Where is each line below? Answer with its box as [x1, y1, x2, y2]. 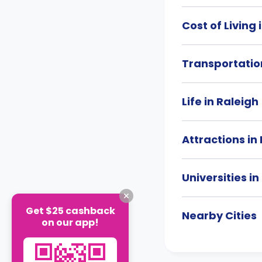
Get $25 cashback [25, 204, 115, 218]
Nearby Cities [182, 208, 257, 223]
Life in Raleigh [182, 94, 258, 109]
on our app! [42, 215, 99, 229]
